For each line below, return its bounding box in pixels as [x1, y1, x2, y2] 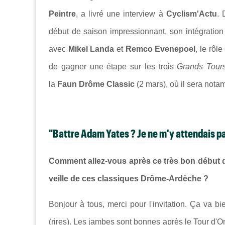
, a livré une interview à [76, 9, 166, 18]
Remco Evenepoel [125, 44, 196, 53]
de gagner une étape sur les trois [49, 62, 177, 71]
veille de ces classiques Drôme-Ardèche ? [49, 174, 208, 183]
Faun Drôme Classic [57, 79, 135, 88]
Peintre [49, 9, 76, 18]
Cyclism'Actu [166, 9, 217, 18]
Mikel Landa [68, 44, 115, 53]
